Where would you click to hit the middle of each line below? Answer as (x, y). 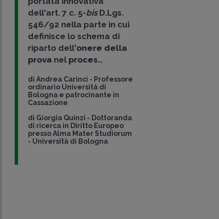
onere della (102, 48)
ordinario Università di (67, 87)
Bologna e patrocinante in (74, 95)
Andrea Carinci (62, 79)
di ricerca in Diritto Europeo (76, 125)
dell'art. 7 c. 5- (57, 12)
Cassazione (48, 102)
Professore (114, 79)
